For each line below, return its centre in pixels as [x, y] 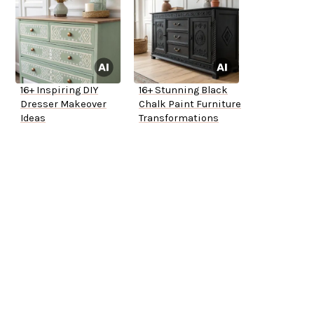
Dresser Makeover [63, 104]
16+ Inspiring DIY [59, 90]
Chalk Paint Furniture [190, 104]
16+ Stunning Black [183, 90]
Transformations [179, 118]
